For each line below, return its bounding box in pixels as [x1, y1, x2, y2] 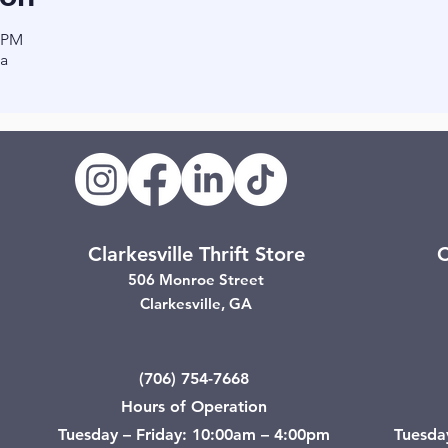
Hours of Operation [121, 397, 267, 416]
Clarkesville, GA [140, 294, 252, 313]
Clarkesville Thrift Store [87, 242, 305, 266]
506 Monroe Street [128, 270, 264, 289]
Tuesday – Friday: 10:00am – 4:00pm [58, 425, 330, 444]
